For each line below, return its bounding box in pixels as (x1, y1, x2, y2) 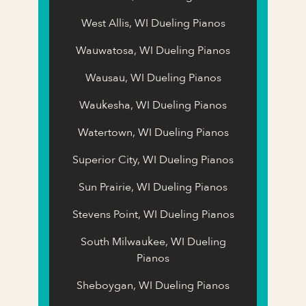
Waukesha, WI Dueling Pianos (79, 97, 227, 113)
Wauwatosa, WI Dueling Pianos (76, 42, 230, 58)
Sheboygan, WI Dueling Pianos (76, 277, 229, 293)
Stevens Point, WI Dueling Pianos (72, 206, 234, 222)
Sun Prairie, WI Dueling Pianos (79, 179, 227, 195)
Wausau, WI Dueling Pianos (85, 70, 221, 85)
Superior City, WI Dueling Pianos (72, 152, 234, 167)
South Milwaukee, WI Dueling (80, 234, 226, 249)
